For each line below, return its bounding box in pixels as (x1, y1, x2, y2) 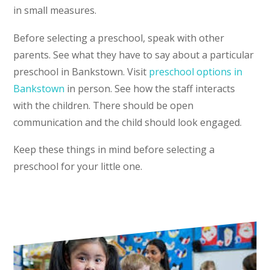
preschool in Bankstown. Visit (13, 64, 149, 78)
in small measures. (13, 4, 97, 17)
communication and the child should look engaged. (13, 115, 242, 129)
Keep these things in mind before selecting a (13, 143, 215, 157)
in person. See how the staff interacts (64, 81, 236, 95)
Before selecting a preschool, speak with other (13, 31, 225, 45)
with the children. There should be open (13, 98, 194, 112)
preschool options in (149, 64, 243, 78)
